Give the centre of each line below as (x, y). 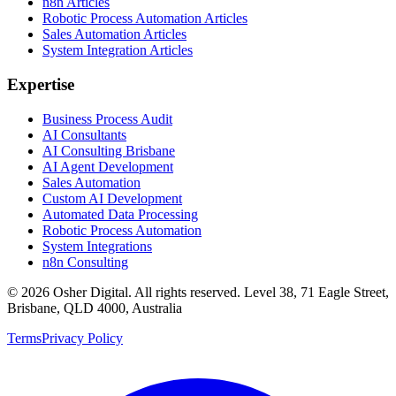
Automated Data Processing (120, 214)
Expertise (41, 85)
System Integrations (97, 246)
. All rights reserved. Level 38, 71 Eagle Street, (259, 292)
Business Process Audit (107, 118)
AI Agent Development (108, 166)
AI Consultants (84, 134)
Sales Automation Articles (114, 34)
